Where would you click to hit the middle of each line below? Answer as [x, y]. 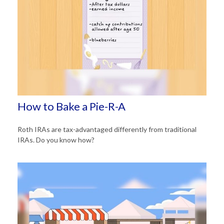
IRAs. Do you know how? [56, 139]
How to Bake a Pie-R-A [71, 106]
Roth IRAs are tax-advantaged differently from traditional [107, 129]
